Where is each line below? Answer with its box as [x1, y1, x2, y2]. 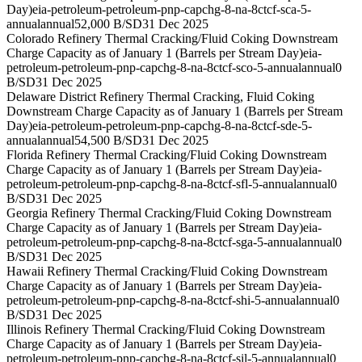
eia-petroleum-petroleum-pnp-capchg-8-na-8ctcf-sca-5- [32, 2, 311, 17]
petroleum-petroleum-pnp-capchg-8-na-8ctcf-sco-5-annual [6, 61, 301, 75]
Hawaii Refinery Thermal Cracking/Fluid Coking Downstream [6, 264, 327, 279]
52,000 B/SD [74, 17, 142, 32]
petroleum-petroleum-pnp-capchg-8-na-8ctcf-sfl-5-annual [6, 177, 297, 192]
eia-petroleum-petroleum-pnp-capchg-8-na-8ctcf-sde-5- [32, 119, 312, 133]
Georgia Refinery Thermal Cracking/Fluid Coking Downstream [6, 206, 331, 221]
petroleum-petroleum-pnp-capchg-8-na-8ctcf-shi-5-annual [6, 293, 299, 308]
